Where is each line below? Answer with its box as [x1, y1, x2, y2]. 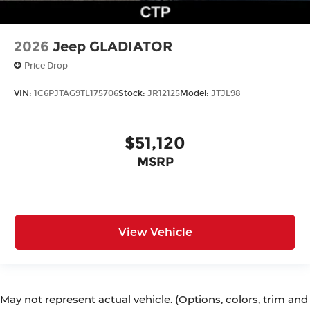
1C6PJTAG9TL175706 [34, 88, 118, 98]
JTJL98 [211, 88, 241, 98]
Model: [180, 88, 211, 98]
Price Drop [24, 60, 68, 71]
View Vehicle [118, 225, 192, 239]
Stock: [118, 88, 147, 98]
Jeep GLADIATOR [53, 38, 173, 55]
